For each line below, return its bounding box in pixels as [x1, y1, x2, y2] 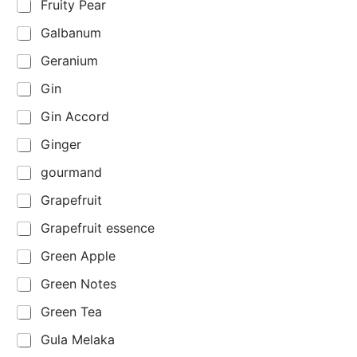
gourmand [41, 164, 102, 181]
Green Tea [41, 304, 102, 320]
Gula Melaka [41, 331, 115, 348]
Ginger [41, 136, 81, 153]
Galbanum [41, 25, 101, 41]
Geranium [41, 53, 98, 69]
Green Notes [41, 276, 116, 292]
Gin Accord [41, 108, 109, 125]
